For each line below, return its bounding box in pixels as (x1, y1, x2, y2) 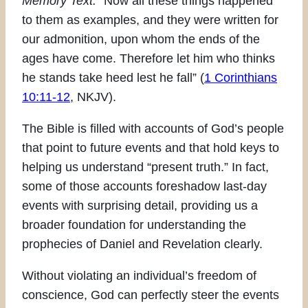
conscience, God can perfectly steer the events (22, 287, 279, 302)
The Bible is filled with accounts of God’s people (22, 121, 284, 135)
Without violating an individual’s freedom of (22, 268, 256, 283)
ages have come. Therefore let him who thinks (22, 51, 275, 65)
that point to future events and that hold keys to (22, 140, 279, 155)
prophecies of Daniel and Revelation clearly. (22, 236, 263, 251)
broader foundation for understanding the (22, 217, 246, 232)
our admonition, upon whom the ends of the (22, 32, 260, 46)
